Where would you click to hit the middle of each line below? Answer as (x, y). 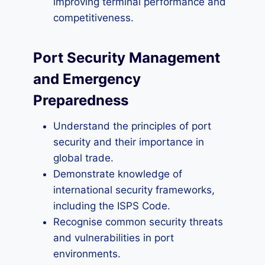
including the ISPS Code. (112, 206)
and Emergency (87, 79)
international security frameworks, (134, 190)
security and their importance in (129, 142)
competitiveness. (93, 18)
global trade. (83, 158)
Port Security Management (127, 58)
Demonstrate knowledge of (118, 174)
